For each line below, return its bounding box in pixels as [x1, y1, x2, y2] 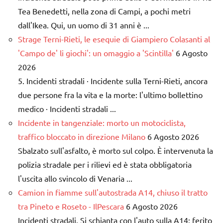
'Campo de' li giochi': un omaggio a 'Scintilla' [18, 48, 174, 58]
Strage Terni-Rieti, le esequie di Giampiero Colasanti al [18, 34, 210, 44]
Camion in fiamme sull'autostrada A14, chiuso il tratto [18, 187, 208, 198]
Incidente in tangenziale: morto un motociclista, [18, 117, 186, 128]
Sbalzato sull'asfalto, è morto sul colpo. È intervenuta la [18, 145, 213, 156]
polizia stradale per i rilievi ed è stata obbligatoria [18, 159, 192, 170]
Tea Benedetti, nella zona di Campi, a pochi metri [18, 6, 191, 16]
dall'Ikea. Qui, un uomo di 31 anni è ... [18, 20, 149, 30]
